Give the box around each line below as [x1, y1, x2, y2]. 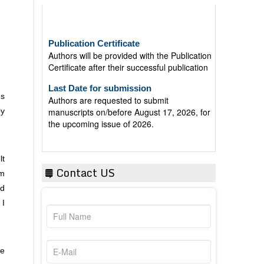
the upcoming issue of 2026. [48, 100, 154, 111]
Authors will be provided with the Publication [48, 31, 212, 43]
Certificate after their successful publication [48, 43, 208, 55]
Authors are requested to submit [48, 76, 169, 88]
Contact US [53, 164, 115, 181]
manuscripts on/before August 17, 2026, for [48, 88, 210, 100]
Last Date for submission [48, 65, 151, 75]
